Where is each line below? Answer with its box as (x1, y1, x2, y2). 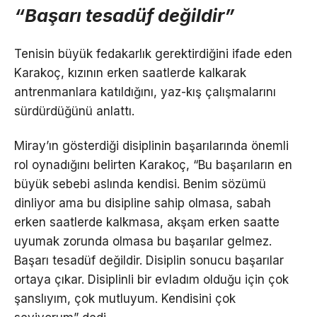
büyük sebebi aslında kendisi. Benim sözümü (14, 177, 266, 192)
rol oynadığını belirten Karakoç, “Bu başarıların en (14, 158, 292, 173)
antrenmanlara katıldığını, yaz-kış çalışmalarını (14, 85, 276, 100)
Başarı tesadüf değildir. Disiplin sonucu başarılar (14, 253, 284, 268)
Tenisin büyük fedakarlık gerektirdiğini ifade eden (14, 47, 292, 62)
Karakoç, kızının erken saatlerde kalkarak (14, 66, 246, 81)
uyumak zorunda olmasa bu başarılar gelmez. (14, 234, 272, 249)
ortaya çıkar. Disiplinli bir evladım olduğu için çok (14, 272, 289, 287)
